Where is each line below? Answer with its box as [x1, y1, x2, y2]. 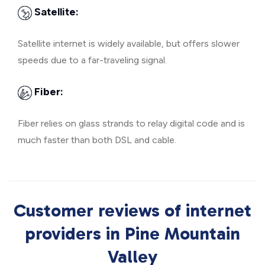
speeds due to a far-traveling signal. [18, 54, 167, 66]
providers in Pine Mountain [25, 223, 240, 244]
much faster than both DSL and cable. [18, 134, 176, 146]
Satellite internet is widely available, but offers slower [18, 38, 240, 49]
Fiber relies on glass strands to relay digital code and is [18, 118, 245, 129]
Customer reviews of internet [14, 200, 251, 221]
